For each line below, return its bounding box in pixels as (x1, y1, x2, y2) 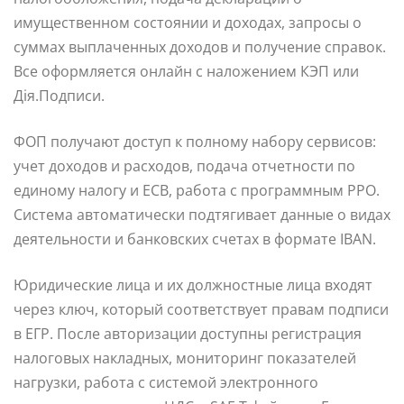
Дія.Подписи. (14, 86, 105, 106)
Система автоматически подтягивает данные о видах (14, 205, 390, 225)
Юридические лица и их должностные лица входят (14, 275, 372, 296)
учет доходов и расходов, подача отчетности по (14, 156, 355, 177)
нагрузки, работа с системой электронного (14, 372, 318, 393)
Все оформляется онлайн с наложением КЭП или (14, 61, 359, 82)
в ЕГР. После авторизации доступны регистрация (14, 324, 362, 344)
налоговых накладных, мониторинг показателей (14, 348, 356, 369)
